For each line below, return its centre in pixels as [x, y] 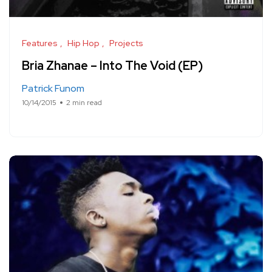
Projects [126, 43]
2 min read [84, 103]
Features [40, 43]
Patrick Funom [53, 88]
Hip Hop [83, 43]
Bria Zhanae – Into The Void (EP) [112, 66]
